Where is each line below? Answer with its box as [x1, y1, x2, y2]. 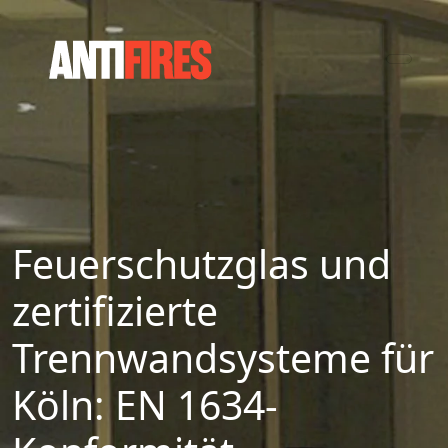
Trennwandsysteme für [12, 331, 434, 384]
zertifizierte [12, 284, 218, 337]
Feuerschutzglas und [12, 237, 391, 290]
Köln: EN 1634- [12, 378, 278, 431]
